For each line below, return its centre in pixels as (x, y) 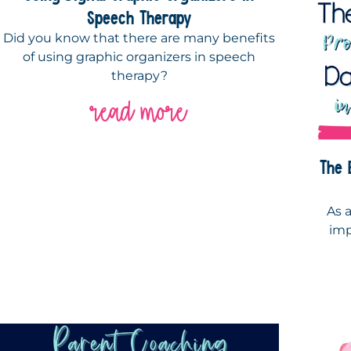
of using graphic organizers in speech (139, 57)
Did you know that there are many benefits (139, 38)
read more (139, 112)
